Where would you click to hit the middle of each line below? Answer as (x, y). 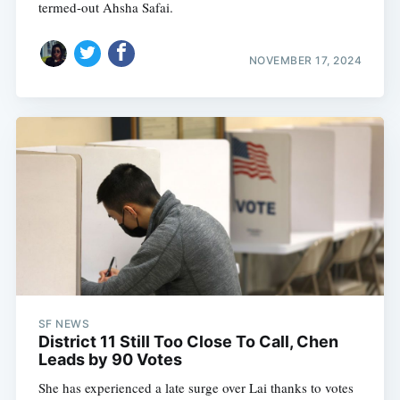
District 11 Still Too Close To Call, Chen (188, 342)
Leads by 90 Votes (110, 360)
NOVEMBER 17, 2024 (305, 60)
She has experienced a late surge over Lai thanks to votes (196, 388)
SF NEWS (64, 324)
